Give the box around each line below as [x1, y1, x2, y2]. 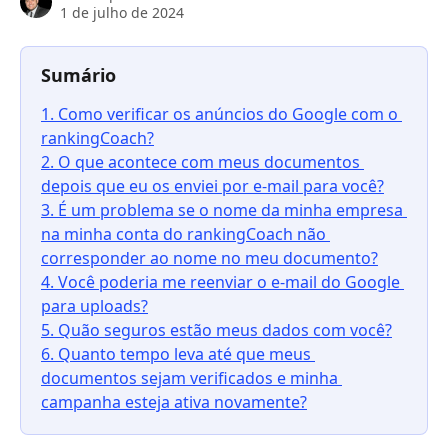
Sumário [41, 63, 116, 87]
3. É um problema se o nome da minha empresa [41, 199, 407, 221]
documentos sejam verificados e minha [41, 367, 342, 390]
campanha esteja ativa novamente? [41, 391, 307, 414]
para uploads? [41, 295, 148, 317]
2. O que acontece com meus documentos [41, 151, 364, 173]
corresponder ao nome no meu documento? [41, 247, 378, 269]
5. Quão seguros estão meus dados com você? [41, 319, 392, 341]
